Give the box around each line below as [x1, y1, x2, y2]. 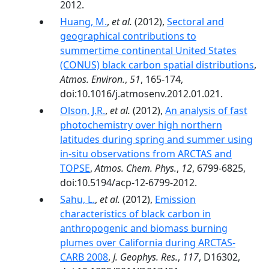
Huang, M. [60, 15, 107, 28]
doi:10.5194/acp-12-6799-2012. [60, 176, 197, 189]
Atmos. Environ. [60, 73, 125, 86]
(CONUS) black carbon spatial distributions [60, 58, 254, 71]
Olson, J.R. [60, 104, 105, 117]
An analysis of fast [165, 104, 247, 117]
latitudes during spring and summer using [60, 133, 253, 146]
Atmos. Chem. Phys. [95, 162, 177, 175]
